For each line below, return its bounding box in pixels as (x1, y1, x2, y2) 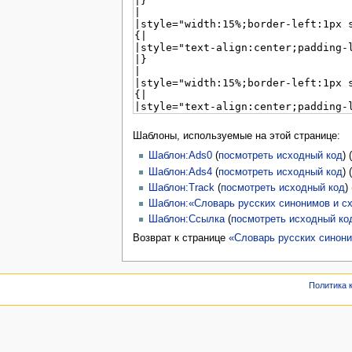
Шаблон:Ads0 (148, 150, 212, 162)
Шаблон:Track (148, 181, 214, 193)
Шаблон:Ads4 (148, 166, 212, 178)
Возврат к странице (132, 233, 229, 244)
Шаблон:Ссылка (148, 214, 225, 225)
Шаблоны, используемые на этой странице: (132, 130, 340, 141)
